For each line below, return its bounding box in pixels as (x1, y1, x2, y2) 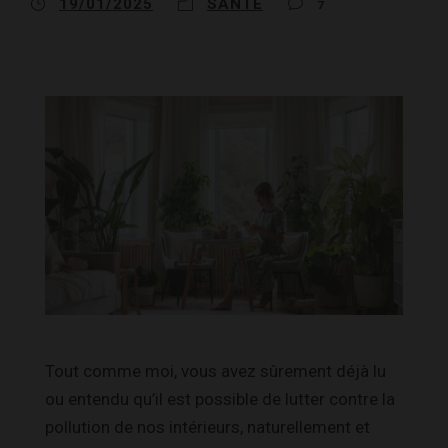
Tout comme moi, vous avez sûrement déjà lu (45, 360, 386, 381)
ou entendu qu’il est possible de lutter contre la (45, 388, 395, 409)
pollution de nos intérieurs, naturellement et (45, 416, 370, 437)
